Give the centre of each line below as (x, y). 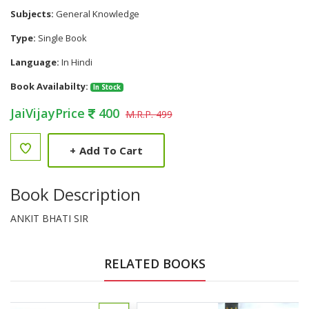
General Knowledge (97, 14)
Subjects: (32, 14)
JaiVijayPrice (49, 113)
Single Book (61, 38)
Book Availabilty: (49, 86)
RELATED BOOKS (154, 263)
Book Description (76, 194)
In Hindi (76, 62)
